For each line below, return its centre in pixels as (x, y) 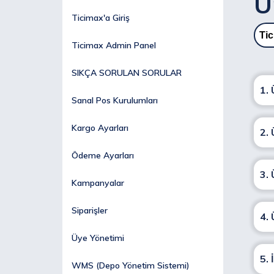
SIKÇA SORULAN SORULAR (127, 73)
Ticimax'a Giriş (101, 18)
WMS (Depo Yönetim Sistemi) (131, 265)
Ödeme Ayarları (103, 155)
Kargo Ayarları (100, 128)
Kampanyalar (98, 183)
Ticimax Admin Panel (114, 45)
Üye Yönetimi (98, 238)
